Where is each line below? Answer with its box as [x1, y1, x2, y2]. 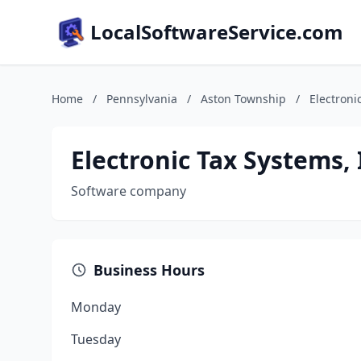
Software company [71, 182, 186, 200]
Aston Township [201, 91, 286, 106]
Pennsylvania [106, 91, 177, 106]
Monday [71, 298, 121, 316]
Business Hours [93, 260, 205, 280]
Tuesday [71, 330, 121, 348]
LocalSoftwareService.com [90, 19, 343, 45]
